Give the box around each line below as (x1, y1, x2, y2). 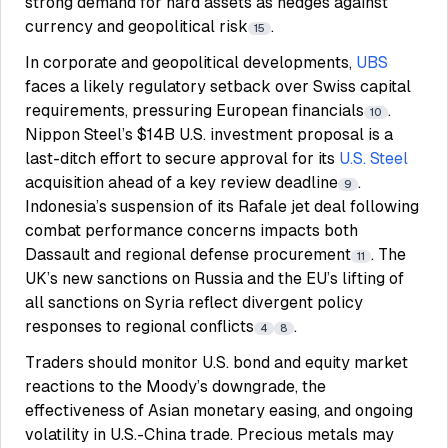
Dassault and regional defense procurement (25, 245, 351, 264)
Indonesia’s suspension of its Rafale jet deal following (25, 197, 419, 216)
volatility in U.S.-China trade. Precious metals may (25, 425, 394, 444)
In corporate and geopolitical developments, (25, 53, 356, 72)
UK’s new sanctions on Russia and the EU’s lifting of (25, 269, 404, 288)
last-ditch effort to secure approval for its (25, 149, 339, 168)
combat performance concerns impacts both (25, 221, 358, 240)
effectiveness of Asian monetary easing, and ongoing (25, 401, 413, 420)
